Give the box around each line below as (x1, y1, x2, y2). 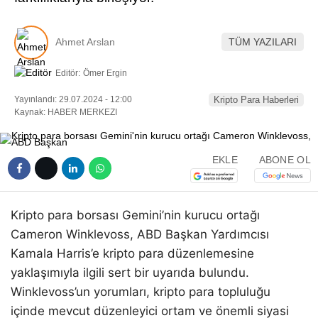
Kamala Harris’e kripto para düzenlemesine (11, 246, 254, 261)
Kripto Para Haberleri (214, 94, 299, 105)
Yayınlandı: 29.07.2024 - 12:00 (14, 94, 132, 104)
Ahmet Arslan (55, 36, 115, 48)
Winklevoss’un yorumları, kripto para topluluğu (11, 284, 270, 299)
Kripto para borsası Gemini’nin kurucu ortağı (11, 207, 260, 222)
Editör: (55, 67, 80, 78)
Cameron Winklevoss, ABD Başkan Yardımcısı (11, 226, 269, 241)
